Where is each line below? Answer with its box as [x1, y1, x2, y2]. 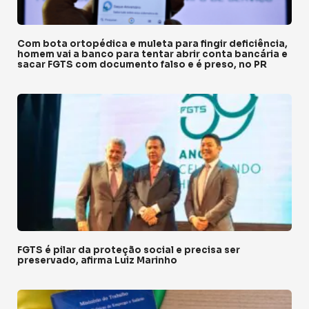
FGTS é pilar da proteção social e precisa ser [17, 243, 240, 256]
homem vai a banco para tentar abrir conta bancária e [17, 48, 288, 60]
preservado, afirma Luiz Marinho [17, 254, 177, 266]
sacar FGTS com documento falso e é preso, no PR [17, 58, 267, 70]
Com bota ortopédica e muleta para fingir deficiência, [17, 37, 288, 50]
